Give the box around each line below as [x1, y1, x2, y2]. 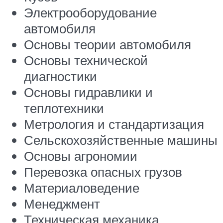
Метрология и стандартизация [24, 115, 204, 132]
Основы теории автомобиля [24, 36, 191, 52]
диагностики [24, 68, 97, 84]
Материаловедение [24, 179, 139, 196]
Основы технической [24, 52, 148, 68]
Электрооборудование [24, 4, 157, 20]
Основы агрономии [24, 147, 137, 164]
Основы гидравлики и [24, 84, 153, 100]
